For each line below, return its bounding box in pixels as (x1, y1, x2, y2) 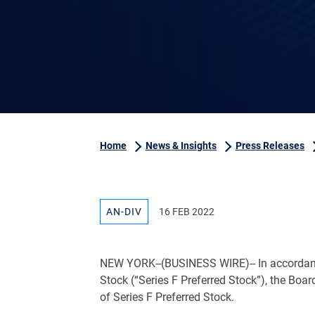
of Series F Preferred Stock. (100, 290, 234, 304)
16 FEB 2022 (159, 206, 214, 217)
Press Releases (236, 140, 304, 151)
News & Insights (146, 140, 217, 151)
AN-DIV (106, 206, 142, 217)
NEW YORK (100, 257, 155, 270)
